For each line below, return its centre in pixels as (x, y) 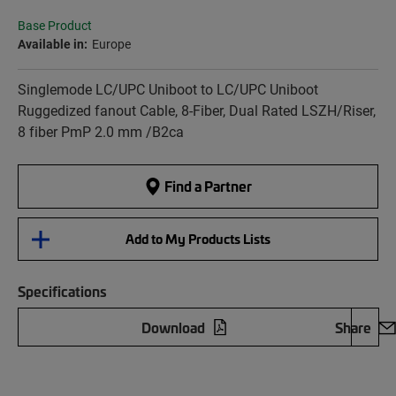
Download (173, 327)
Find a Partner (207, 186)
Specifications (62, 291)
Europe (111, 44)
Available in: (53, 44)
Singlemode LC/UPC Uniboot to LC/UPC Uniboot (168, 89)
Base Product (55, 26)
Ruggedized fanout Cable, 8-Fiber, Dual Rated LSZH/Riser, (197, 110)
